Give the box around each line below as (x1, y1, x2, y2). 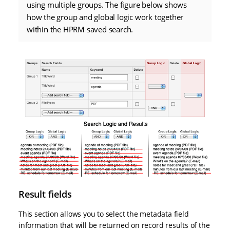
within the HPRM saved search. (27, 24, 133, 34)
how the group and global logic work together (27, 11, 184, 22)
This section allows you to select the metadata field (18, 208, 189, 219)
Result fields (18, 187, 72, 200)
